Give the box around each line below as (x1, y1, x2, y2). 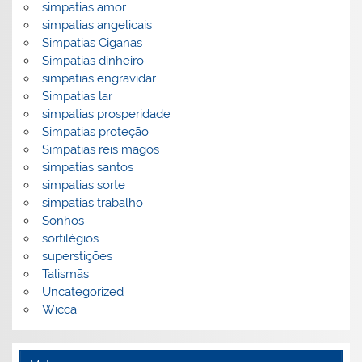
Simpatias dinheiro (41, 53, 144, 69)
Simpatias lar (41, 89, 112, 104)
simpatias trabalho (41, 196, 143, 211)
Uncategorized (41, 284, 124, 300)
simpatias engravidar (41, 71, 156, 86)
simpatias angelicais (41, 18, 152, 33)
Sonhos (41, 213, 84, 229)
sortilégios (41, 231, 99, 246)
